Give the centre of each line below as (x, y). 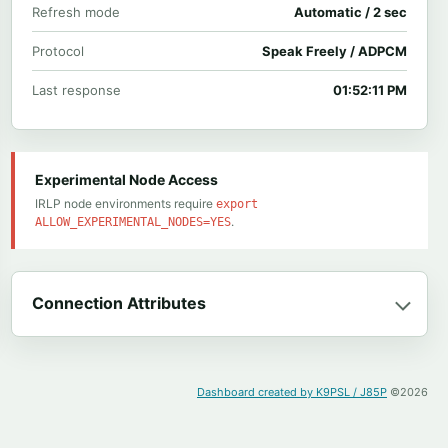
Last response (76, 90)
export (236, 204)
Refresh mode (75, 12)
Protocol (57, 51)
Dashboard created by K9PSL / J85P (292, 392)
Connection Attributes (118, 302)
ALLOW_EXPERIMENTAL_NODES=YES (132, 222)
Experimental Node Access (126, 179)
